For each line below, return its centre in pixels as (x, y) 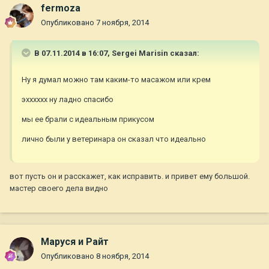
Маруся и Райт (75, 242)
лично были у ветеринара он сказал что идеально (114, 139)
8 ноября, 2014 (122, 256)
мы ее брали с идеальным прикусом (88, 119)
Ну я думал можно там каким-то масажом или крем (116, 80)
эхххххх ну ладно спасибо (68, 100)
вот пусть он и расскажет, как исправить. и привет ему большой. (130, 177)
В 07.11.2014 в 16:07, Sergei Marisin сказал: (116, 53)
